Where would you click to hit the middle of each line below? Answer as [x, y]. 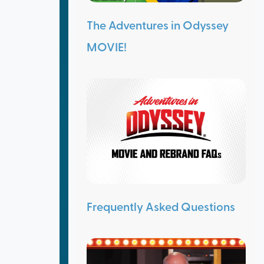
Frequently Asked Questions [161, 206]
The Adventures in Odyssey [157, 25]
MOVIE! [106, 47]
